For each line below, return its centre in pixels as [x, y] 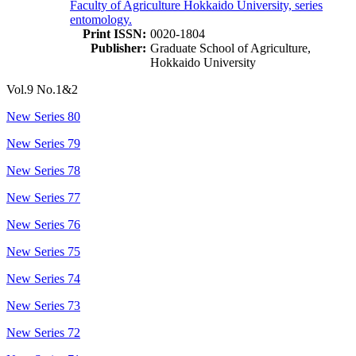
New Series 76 [43, 224]
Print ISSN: [114, 33]
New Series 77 [43, 197]
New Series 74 [43, 278]
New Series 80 [43, 116]
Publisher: [118, 48]
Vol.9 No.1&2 [42, 89]
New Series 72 [43, 332]
